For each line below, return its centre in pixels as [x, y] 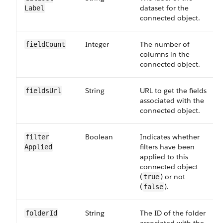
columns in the [165, 54]
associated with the [172, 101]
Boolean [99, 137]
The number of [165, 44]
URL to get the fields [173, 91]
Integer [97, 44]
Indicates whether [170, 137]
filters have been [167, 147]
